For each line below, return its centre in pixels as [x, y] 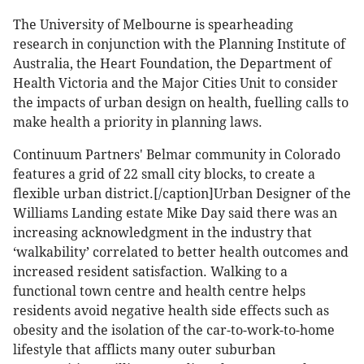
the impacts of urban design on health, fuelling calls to [181, 103]
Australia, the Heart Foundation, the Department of [172, 64]
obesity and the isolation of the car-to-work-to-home [174, 331]
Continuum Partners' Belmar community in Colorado [177, 155]
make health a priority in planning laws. [138, 123]
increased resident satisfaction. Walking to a [150, 272]
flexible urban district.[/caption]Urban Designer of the [182, 194]
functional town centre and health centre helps [159, 292]
